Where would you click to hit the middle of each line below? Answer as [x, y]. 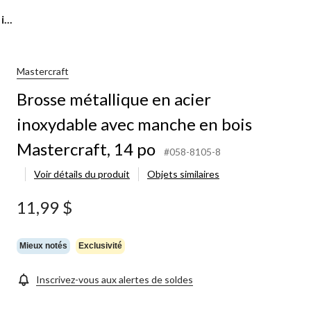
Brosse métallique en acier [114, 99]
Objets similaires [183, 174]
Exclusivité [100, 246]
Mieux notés [43, 246]
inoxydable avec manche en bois [134, 124]
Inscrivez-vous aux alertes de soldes [115, 279]
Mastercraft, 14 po [86, 149]
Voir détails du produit [82, 174]
